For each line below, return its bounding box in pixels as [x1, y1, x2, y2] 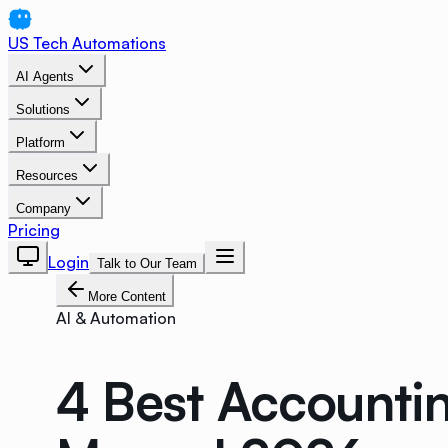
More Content [88, 289, 166, 304]
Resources [16, 168, 78, 183]
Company [16, 201, 71, 216]
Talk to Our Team [97, 256, 197, 271]
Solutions [16, 102, 70, 117]
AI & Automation [56, 308, 176, 328]
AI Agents [16, 69, 74, 84]
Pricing [8, 220, 60, 240]
